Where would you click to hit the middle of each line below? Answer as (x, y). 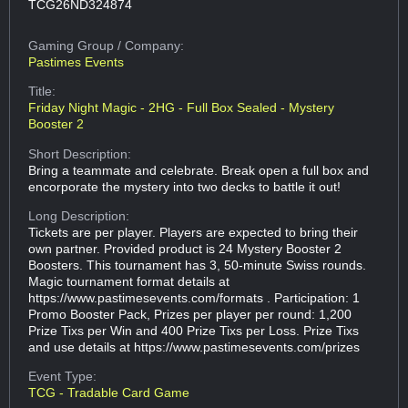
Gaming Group (73, 45)
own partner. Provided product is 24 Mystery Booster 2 (185, 248)
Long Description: (79, 215)
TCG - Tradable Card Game (109, 393)
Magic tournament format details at (129, 281)
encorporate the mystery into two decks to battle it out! (185, 186)
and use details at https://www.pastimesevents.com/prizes (194, 347)
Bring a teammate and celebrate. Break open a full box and (199, 170)
